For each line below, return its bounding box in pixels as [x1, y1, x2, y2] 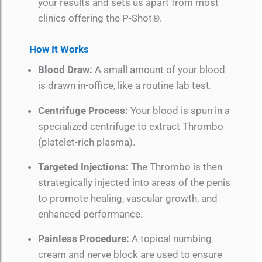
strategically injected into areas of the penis [38, 176, 230, 188]
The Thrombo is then [129, 160, 222, 173]
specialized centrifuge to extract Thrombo [38, 120, 223, 132]
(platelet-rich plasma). [38, 136, 135, 148]
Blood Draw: [38, 64, 92, 76]
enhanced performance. [38, 208, 143, 220]
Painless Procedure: [38, 233, 129, 245]
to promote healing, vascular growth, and [38, 192, 218, 204]
